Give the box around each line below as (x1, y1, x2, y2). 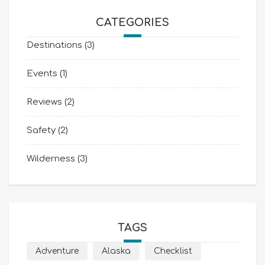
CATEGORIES (96, 17, 169, 28)
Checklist (154, 247, 192, 256)
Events (27, 69, 57, 79)
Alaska (102, 247, 131, 256)
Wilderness (27, 154, 75, 164)
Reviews (27, 97, 62, 107)
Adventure (35, 247, 79, 256)
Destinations (27, 40, 82, 50)
